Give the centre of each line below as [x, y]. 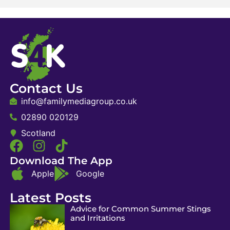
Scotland [39, 133]
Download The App [61, 160]
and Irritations [98, 218]
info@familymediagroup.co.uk [79, 101]
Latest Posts [50, 197]
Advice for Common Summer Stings [140, 208]
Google [90, 173]
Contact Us [46, 88]
